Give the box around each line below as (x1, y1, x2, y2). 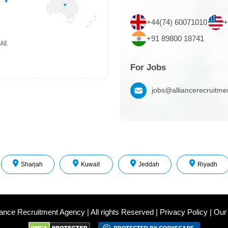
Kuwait (81, 160, 100, 168)
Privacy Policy (159, 207, 208, 216)
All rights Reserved (90, 207, 154, 216)
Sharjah (21, 160, 43, 168)
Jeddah (138, 160, 159, 168)
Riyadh (197, 160, 217, 168)
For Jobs (130, 62, 166, 72)
